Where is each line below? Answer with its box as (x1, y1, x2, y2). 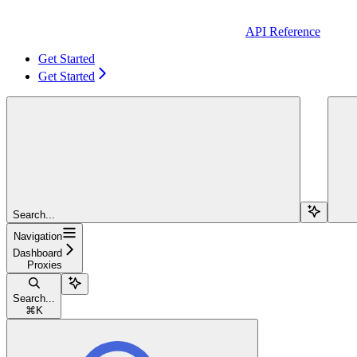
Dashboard (13, 246, 62, 259)
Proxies (27, 258, 62, 271)
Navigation (13, 229, 62, 242)
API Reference (245, 24, 320, 38)
